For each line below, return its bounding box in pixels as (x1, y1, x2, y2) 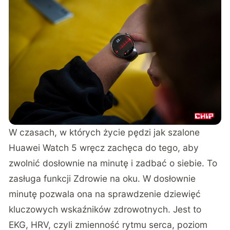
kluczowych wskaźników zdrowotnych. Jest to (9, 203, 202, 215)
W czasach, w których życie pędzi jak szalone (9, 126, 200, 138)
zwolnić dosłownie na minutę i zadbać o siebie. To (9, 157, 218, 168)
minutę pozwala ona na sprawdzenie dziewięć (9, 188, 201, 199)
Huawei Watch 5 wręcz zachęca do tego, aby (9, 142, 199, 153)
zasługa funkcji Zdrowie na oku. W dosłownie (9, 172, 196, 184)
